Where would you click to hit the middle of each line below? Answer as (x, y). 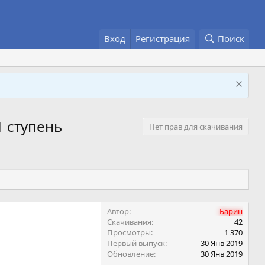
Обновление (130, 254)
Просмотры (129, 233)
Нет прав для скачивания (196, 126)
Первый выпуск (136, 243)
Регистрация (163, 38)
